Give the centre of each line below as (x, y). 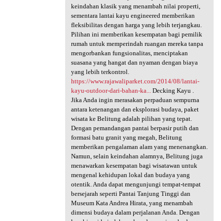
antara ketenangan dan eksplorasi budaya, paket (135, 110)
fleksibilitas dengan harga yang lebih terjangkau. (136, 25)
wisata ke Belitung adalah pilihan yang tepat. (131, 119)
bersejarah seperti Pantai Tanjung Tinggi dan (130, 194)
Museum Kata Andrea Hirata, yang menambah (132, 203)
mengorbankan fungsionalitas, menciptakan (129, 53)
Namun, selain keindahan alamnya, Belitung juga (137, 156)
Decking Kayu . (172, 91)
